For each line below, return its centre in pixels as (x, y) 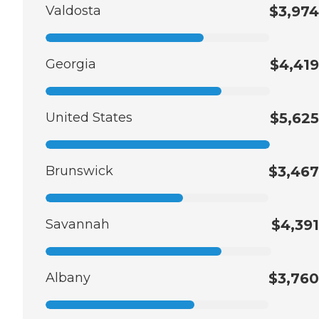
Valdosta (73, 10)
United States (89, 117)
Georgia (71, 64)
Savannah (78, 224)
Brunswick (79, 171)
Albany (68, 277)
